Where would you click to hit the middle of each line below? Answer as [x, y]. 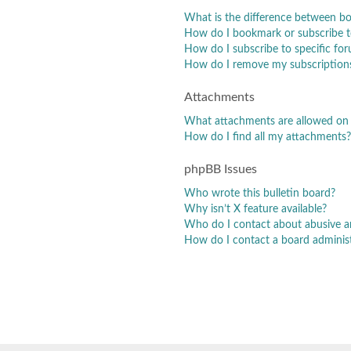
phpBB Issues [221, 169]
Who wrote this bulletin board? [260, 193]
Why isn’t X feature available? [255, 209]
